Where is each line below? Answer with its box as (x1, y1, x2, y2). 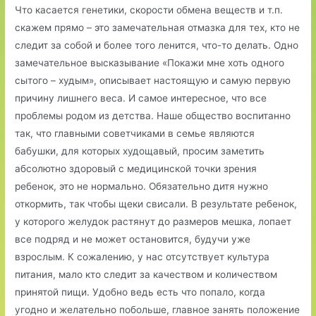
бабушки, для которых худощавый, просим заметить (15, 145, 265, 157)
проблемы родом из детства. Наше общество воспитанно (15, 109, 291, 121)
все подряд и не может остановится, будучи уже (15, 233, 251, 245)
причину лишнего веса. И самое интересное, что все (15, 92, 267, 104)
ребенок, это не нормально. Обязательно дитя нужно (15, 180, 269, 192)
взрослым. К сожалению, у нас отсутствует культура (15, 250, 270, 262)
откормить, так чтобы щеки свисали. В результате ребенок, (15, 197, 298, 209)
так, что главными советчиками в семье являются (15, 127, 255, 139)
